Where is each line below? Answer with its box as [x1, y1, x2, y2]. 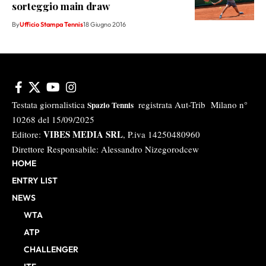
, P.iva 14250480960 [123, 128, 200, 140]
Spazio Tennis [87, 99, 136, 111]
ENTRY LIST [12, 175, 58, 186]
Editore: [12, 128, 41, 140]
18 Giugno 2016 [83, 20, 126, 28]
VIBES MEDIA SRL [41, 127, 123, 141]
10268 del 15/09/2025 [12, 113, 97, 125]
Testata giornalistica [12, 98, 87, 110]
